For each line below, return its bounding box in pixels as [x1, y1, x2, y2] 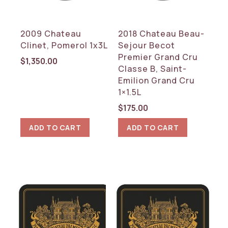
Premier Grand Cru [118, 51, 198, 63]
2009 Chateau [20, 27, 82, 39]
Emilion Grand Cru [118, 74, 195, 86]
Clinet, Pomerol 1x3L [20, 39, 108, 51]
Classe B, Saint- [118, 63, 187, 74]
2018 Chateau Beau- [118, 27, 205, 39]
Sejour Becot [118, 39, 176, 51]
